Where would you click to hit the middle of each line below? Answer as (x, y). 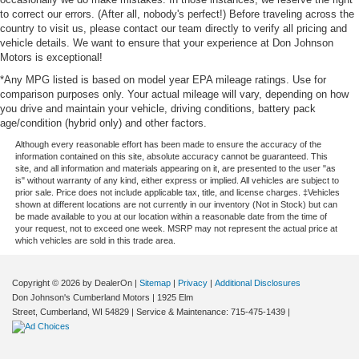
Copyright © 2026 (47, 282)
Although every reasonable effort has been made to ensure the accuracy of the (168, 144)
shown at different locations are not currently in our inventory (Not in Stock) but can (176, 204)
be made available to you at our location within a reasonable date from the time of (171, 216)
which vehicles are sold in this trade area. (95, 240)
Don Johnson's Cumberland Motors (81, 297)
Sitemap (155, 282)
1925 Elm (174, 297)
